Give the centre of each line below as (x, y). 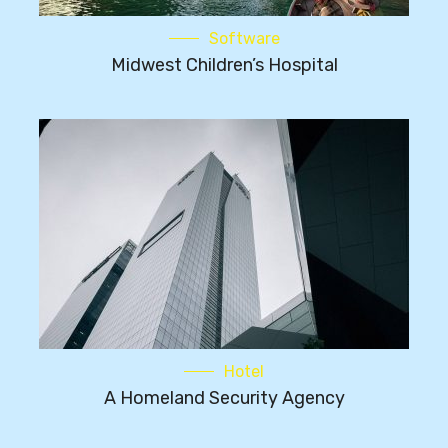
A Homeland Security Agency (224, 398)
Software (244, 39)
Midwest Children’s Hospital (224, 65)
